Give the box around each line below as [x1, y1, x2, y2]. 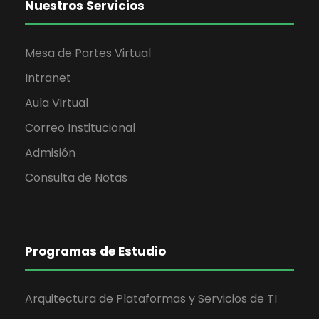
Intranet [25, 70, 71, 87]
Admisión [25, 145, 75, 162]
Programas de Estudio [25, 243, 166, 261]
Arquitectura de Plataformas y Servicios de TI [25, 291, 277, 308]
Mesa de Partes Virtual [25, 45, 151, 62]
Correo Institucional [25, 120, 135, 137]
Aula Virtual [25, 95, 88, 112]
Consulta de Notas [25, 169, 127, 187]
